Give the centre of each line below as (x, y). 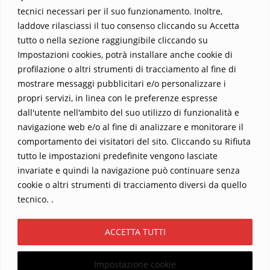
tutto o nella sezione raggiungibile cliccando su (113, 40)
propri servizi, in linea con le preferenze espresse (118, 98)
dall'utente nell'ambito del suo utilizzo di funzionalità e (128, 112)
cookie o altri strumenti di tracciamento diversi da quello (132, 184)
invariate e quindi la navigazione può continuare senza (129, 170)
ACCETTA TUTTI (135, 231)
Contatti (154, 104)
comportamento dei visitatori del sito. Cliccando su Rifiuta (134, 141)
